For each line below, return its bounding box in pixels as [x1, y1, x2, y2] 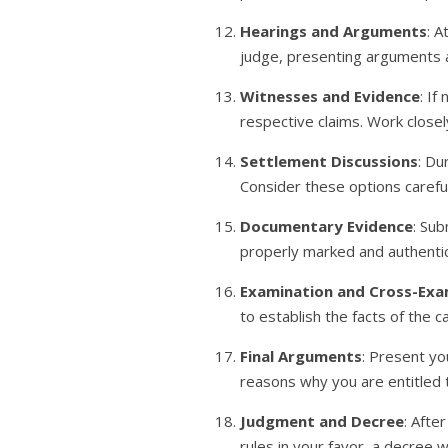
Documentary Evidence [240, 216, 414, 236]
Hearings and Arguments [240, 21, 428, 41]
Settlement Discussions [240, 151, 419, 171]
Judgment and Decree [240, 411, 405, 431]
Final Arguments [240, 346, 363, 366]
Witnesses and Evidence [240, 86, 421, 106]
